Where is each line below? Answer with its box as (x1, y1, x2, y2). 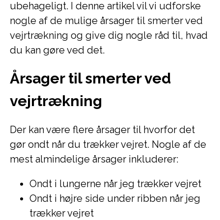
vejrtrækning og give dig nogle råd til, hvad (10, 29, 208, 41)
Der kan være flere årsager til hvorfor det (10, 124, 195, 136)
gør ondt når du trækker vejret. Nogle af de (10, 138, 206, 150)
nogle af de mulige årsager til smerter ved (10, 15, 203, 27)
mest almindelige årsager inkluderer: (10, 153, 178, 165)
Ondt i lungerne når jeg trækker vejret (29, 178, 201, 190)
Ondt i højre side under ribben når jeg (29, 192, 200, 204)
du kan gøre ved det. (10, 44, 105, 56)
